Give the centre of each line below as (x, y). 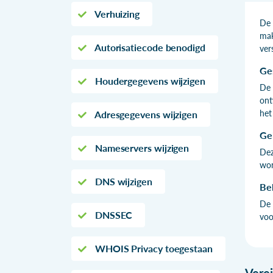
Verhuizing (116, 13)
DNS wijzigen (122, 181)
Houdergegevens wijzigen (149, 80)
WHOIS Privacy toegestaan (152, 248)
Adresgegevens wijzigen (145, 114)
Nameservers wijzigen (141, 147)
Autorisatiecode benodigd (149, 47)
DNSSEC (112, 214)
